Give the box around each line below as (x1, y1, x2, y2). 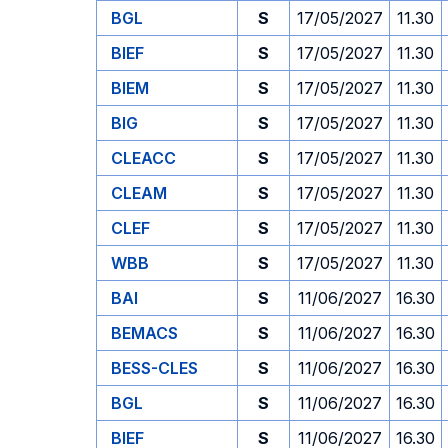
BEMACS (111, 323, 178, 343)
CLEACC (111, 148, 176, 168)
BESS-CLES (111, 358, 198, 378)
